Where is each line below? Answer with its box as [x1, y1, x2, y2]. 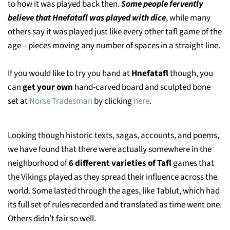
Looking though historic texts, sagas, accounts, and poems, [8, 129, 219, 142]
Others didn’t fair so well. [8, 212, 96, 225]
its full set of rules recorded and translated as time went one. [8, 198, 222, 211]
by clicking [94, 94, 133, 107]
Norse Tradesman [29, 94, 94, 107]
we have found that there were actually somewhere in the [8, 143, 212, 156]
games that [171, 157, 214, 169]
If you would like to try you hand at [8, 67, 131, 80]
